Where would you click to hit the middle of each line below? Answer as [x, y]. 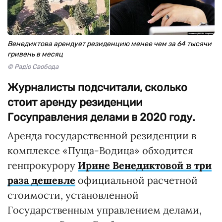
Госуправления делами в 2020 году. [101, 117]
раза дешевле [41, 180]
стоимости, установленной [73, 195]
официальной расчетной [137, 180]
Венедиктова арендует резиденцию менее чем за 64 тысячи [110, 44]
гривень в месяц [35, 54]
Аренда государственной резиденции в [102, 135]
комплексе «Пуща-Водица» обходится [100, 150]
